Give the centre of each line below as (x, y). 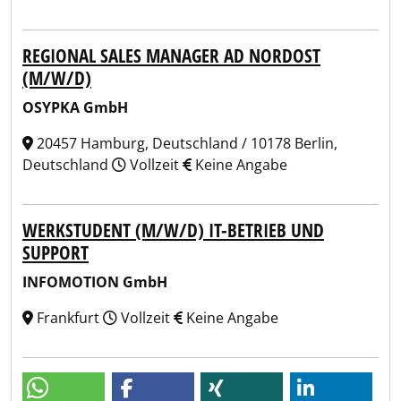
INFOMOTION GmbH (95, 282)
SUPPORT (55, 252)
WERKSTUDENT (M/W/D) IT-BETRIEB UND (173, 230)
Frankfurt (68, 318)
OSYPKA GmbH (75, 107)
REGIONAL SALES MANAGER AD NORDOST (171, 55)
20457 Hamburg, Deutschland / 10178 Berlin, (185, 143)
